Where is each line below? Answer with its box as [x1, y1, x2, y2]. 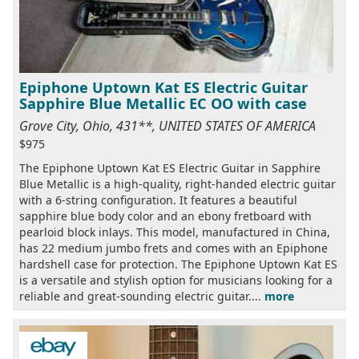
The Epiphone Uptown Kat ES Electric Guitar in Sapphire [19, 159, 321, 175]
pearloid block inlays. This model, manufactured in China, [19, 224, 330, 240]
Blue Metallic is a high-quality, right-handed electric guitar [19, 175, 336, 192]
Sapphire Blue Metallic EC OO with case [19, 93, 307, 113]
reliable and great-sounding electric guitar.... [19, 288, 264, 304]
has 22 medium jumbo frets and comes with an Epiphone [19, 240, 328, 256]
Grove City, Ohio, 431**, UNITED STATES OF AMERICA [19, 116, 316, 135]
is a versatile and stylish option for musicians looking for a [19, 272, 333, 288]
